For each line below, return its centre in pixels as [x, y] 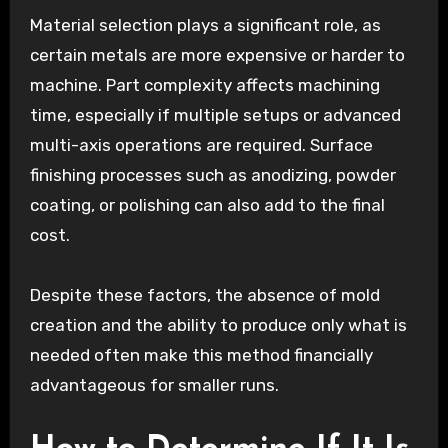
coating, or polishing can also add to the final [207, 204]
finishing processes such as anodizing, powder [212, 174]
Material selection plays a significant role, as [205, 24]
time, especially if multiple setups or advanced [215, 114]
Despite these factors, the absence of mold [204, 294]
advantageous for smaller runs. [154, 384]
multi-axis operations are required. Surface [201, 144]
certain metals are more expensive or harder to [217, 54]
